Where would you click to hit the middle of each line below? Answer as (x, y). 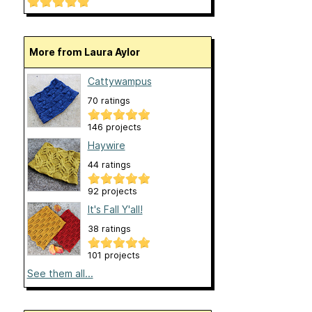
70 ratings (109, 101)
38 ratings (109, 229)
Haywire (106, 146)
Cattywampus (119, 81)
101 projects (114, 256)
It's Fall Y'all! (115, 210)
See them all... (60, 274)
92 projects (112, 192)
